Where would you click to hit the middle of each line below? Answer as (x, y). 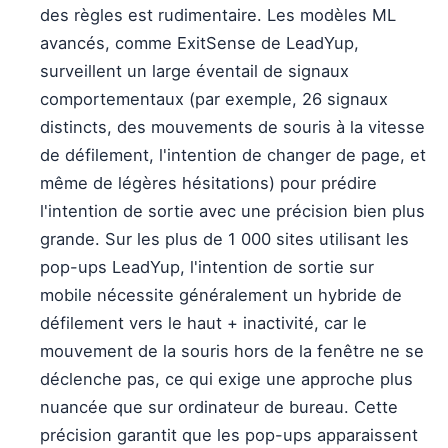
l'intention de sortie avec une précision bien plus (232, 211)
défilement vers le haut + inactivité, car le (203, 323)
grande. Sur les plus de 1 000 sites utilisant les (224, 239)
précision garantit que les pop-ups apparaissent (229, 435)
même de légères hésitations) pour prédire (208, 183)
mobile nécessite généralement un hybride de (221, 295)
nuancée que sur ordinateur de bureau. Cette (219, 407)
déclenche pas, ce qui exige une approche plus (226, 379)
